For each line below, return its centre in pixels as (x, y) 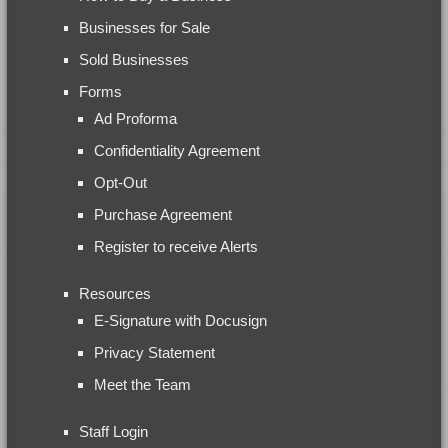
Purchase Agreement (162, 214)
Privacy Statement (154, 352)
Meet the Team (142, 384)
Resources (114, 293)
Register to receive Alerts (175, 246)
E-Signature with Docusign (180, 320)
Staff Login (113, 431)
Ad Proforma (135, 118)
